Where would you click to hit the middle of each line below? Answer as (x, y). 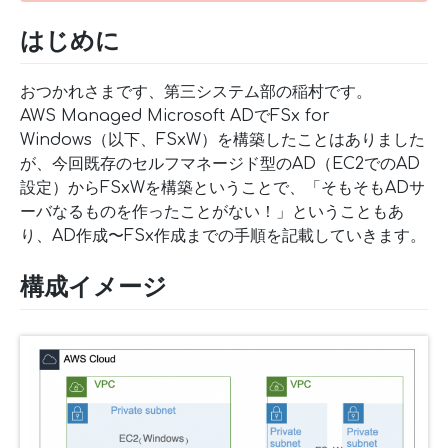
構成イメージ (93, 286)
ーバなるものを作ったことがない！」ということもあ (212, 211)
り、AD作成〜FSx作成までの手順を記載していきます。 (223, 235)
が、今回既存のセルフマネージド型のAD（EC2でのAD (220, 163)
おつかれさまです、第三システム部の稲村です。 (196, 91)
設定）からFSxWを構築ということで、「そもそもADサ (222, 187)
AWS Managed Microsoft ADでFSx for (175, 115)
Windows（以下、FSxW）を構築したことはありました (222, 139)
